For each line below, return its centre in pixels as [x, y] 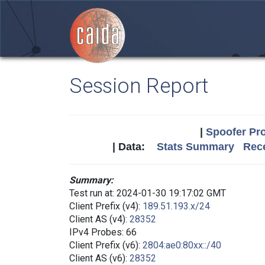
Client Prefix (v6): [106, 245]
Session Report [139, 86]
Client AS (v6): [99, 258]
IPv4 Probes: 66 [103, 232]
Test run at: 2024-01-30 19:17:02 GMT [148, 193]
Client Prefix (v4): [106, 206]
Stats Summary [195, 147]
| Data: [134, 147]
